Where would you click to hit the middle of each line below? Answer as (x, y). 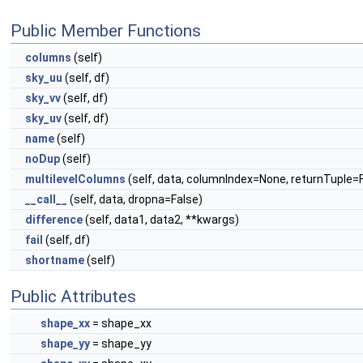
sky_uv (43, 118)
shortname (55, 260)
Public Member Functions (106, 31)
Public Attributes (73, 297)
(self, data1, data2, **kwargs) (161, 220)
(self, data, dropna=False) (135, 199)
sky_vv (43, 98)
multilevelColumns (75, 179)
